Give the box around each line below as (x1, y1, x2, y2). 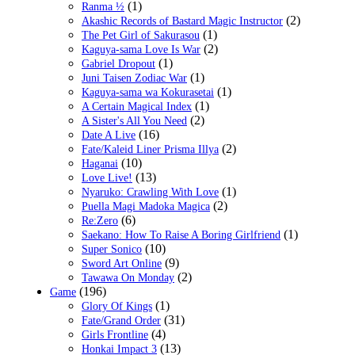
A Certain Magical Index (82, 101, 192, 113)
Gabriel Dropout (82, 58, 155, 71)
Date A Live (82, 129, 136, 142)
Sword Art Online (82, 258, 162, 270)
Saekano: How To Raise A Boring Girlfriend (82, 229, 281, 242)
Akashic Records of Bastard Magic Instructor (82, 15, 283, 28)
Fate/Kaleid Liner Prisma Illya (82, 143, 219, 156)
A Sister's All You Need (82, 115, 187, 128)
